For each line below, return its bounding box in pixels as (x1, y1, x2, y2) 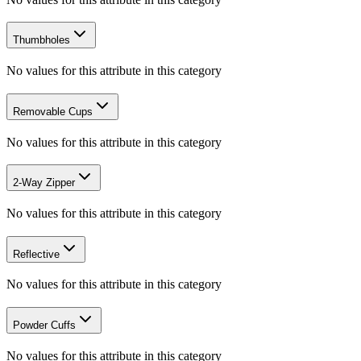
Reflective (13, 247, 60, 260)
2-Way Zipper (13, 176, 75, 189)
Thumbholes (13, 34, 70, 47)
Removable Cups (13, 105, 93, 118)
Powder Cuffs (13, 319, 76, 332)
